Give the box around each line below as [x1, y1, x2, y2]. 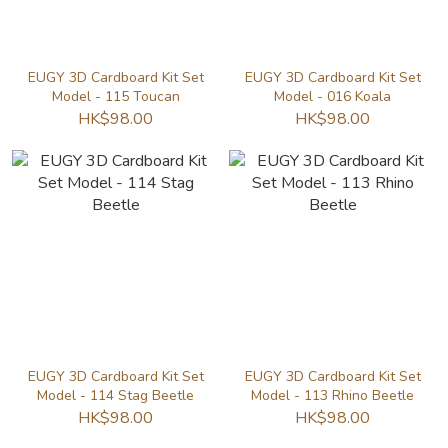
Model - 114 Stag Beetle [37, 386, 194, 405]
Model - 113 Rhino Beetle [251, 386, 414, 405]
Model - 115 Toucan [51, 87, 180, 106]
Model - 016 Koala [274, 87, 391, 106]
